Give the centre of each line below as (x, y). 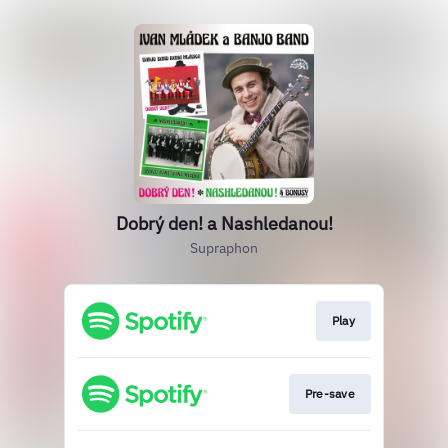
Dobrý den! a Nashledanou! (224, 223)
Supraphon (224, 248)
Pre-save (329, 394)
